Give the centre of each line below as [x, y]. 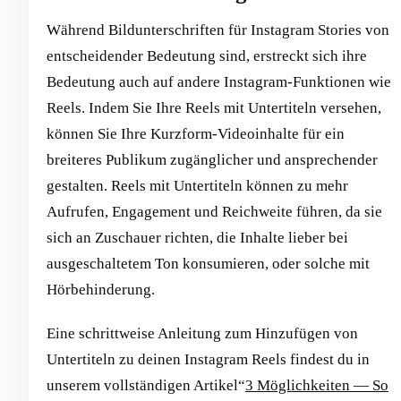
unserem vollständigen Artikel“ [146, 385]
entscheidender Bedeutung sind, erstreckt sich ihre [207, 55]
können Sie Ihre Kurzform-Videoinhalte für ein [196, 133]
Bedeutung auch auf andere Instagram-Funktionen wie [219, 81]
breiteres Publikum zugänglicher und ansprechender [212, 159]
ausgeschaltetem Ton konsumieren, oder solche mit [208, 263]
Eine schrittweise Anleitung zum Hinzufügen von [202, 333]
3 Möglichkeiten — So [317, 385]
